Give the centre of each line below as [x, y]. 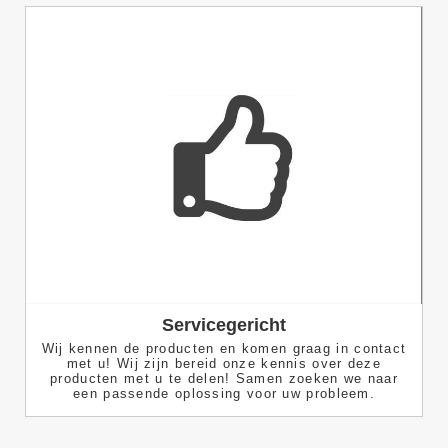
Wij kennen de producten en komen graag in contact [224, 348]
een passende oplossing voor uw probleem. [224, 393]
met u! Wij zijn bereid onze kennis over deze [224, 363]
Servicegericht [224, 324]
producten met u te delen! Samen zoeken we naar [224, 378]
